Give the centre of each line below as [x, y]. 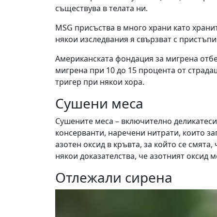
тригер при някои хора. [100, 82]
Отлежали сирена [114, 178]
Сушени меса [99, 103]
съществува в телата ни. [101, 8]
